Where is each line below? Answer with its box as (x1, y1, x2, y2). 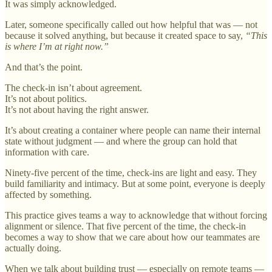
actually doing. (5, 243, 61, 254)
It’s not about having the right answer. (5, 104, 149, 115)
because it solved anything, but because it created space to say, (5, 30, 245, 41)
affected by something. (5, 189, 92, 200)
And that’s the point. (5, 62, 83, 73)
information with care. (5, 147, 89, 158)
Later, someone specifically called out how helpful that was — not (5, 19, 257, 30)
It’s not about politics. (5, 93, 87, 104)
